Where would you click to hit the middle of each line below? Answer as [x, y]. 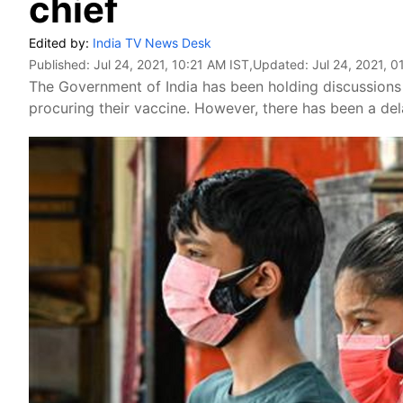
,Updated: [281, 64]
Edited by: [61, 43]
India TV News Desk [152, 43]
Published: [61, 64]
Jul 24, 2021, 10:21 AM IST [171, 64]
